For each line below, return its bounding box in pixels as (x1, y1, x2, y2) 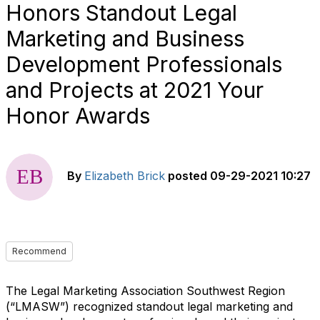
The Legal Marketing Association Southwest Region (6, 284, 285, 298)
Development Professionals (6, 51, 282, 77)
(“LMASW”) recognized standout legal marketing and (6, 299, 293, 314)
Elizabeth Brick (84, 169, 165, 184)
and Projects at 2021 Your (6, 77, 264, 103)
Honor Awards (6, 103, 150, 129)
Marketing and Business (6, 26, 244, 51)
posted (168, 169, 207, 184)
